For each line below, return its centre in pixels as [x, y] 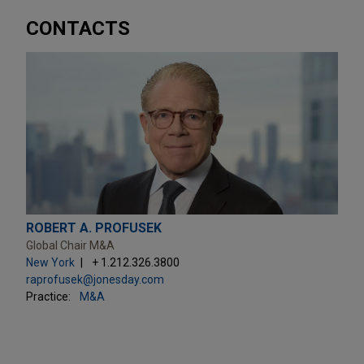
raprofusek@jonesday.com [95, 279]
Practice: [48, 296]
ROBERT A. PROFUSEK [94, 227]
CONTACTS [78, 28]
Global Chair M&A [70, 245]
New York [50, 262]
